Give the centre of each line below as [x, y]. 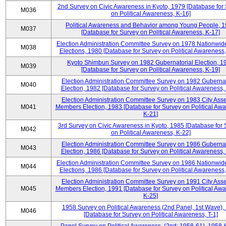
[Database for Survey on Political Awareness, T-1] [151, 214]
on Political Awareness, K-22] [151, 133]
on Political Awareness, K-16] [151, 14]
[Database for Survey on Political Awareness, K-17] [151, 32]
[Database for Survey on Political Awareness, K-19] [151, 70]
